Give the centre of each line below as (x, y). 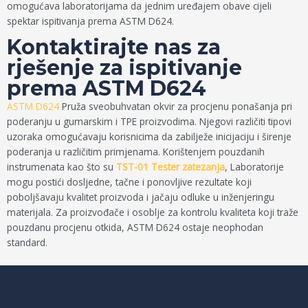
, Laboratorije (254, 166)
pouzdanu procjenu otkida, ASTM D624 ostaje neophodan (135, 227)
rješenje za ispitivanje (124, 67)
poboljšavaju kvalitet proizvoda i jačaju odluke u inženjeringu (141, 197)
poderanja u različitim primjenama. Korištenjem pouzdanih (136, 151)
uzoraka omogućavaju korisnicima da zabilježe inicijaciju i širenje (149, 136)
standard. (27, 242)
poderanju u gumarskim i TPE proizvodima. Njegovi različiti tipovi (149, 121)
